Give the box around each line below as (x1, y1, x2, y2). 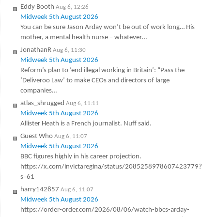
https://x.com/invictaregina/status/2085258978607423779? (20, 163, 202, 171)
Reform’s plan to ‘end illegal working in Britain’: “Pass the (20, 67, 185, 75)
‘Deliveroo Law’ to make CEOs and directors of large (20, 77, 170, 85)
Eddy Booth (20, 3, 54, 11)
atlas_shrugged (20, 100, 64, 108)
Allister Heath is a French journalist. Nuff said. (20, 120, 152, 128)
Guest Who (20, 133, 53, 140)
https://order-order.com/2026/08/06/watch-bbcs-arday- (20, 206, 189, 214)
